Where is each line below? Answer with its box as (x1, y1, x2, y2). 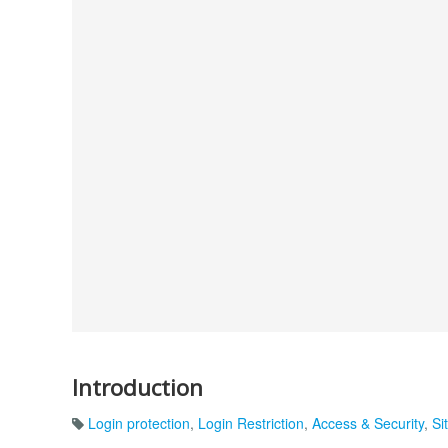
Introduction (72, 371, 203, 403)
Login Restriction (198, 413, 304, 434)
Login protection (88, 413, 190, 434)
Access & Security (312, 413, 424, 434)
